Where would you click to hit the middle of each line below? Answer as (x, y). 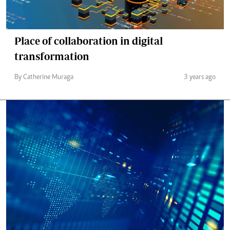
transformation (52, 56)
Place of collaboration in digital (89, 41)
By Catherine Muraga (44, 78)
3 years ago (200, 78)
